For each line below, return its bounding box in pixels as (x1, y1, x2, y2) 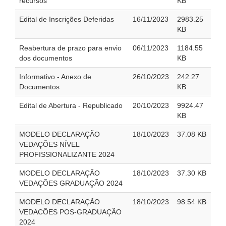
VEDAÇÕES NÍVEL (19, 140, 80, 149)
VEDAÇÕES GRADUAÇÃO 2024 (19, 179, 123, 188)
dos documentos (19, 54, 72, 63)
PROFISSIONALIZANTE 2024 (19, 150, 115, 159)
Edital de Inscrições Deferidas (19, 15, 114, 24)
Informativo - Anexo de (19, 73, 91, 81)
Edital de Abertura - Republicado (19, 101, 123, 110)
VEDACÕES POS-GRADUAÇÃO (19, 208, 122, 216)
